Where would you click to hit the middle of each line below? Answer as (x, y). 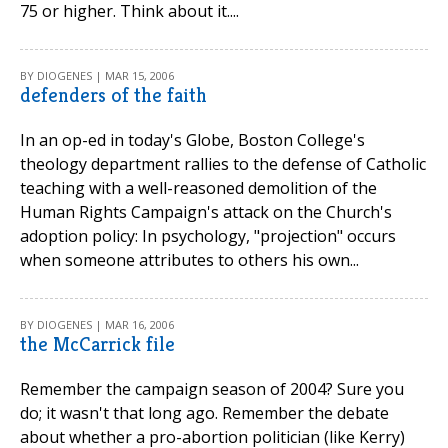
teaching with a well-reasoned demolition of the (198, 188)
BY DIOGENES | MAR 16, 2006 (97, 324)
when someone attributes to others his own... (189, 260)
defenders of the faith (113, 95)
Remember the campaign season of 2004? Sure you (212, 389)
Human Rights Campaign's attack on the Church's (206, 212)
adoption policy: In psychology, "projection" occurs (208, 236)
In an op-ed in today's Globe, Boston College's (192, 140)
